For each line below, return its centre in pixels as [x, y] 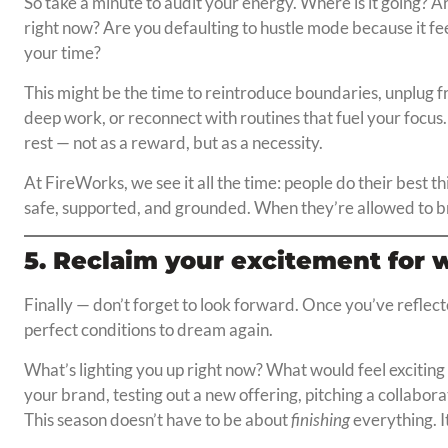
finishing [320, 420]
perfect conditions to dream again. [148, 330]
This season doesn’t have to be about [157, 420]
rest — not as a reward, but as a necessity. [173, 143]
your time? [62, 53]
